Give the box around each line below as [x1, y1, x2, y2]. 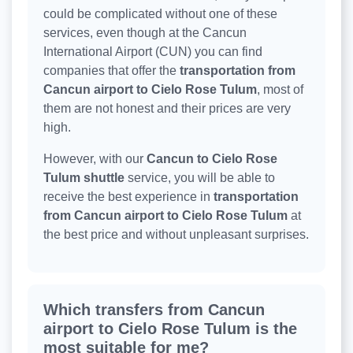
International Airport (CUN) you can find [43, 45, 262, 59]
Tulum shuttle [43, 171, 124, 185]
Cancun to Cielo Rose [143, 152, 277, 166]
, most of [257, 83, 303, 97]
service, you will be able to [124, 171, 275, 185]
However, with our [43, 152, 143, 166]
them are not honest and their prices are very [43, 102, 291, 116]
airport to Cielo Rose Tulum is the [43, 320, 297, 338]
